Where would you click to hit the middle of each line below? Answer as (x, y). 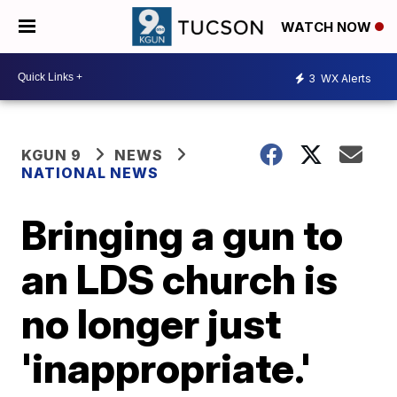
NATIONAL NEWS (90, 173)
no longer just (152, 323)
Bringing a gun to (183, 235)
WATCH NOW (328, 27)
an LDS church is (180, 279)
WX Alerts (345, 78)
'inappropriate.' (167, 368)
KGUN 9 (52, 155)
